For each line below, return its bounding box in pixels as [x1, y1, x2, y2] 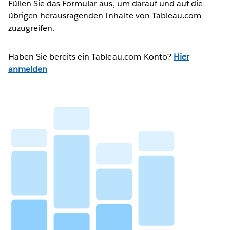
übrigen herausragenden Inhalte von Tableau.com [8, 10, 201, 21]
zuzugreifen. [8, 22, 55, 33]
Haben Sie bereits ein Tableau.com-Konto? [8, 51, 174, 62]
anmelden [8, 63, 48, 74]
